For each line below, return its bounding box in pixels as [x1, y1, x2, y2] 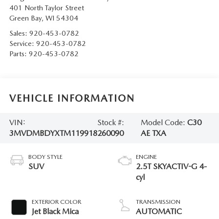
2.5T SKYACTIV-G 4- [136, 161, 207, 171]
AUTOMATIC [136, 206, 182, 216]
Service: [9, 39, 36, 48]
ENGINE [136, 153, 157, 160]
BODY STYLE [28, 153, 63, 160]
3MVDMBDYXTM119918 [9, 128, 97, 138]
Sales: [9, 28, 29, 38]
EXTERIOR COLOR [31, 197, 81, 205]
